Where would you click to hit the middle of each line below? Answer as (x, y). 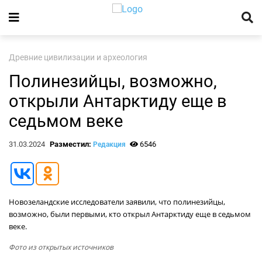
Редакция (109, 144)
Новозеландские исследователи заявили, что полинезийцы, (117, 202)
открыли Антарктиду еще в (118, 101)
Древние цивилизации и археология (78, 58)
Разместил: (71, 144)
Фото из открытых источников (61, 247)
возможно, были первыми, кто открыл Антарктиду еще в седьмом (130, 214)
